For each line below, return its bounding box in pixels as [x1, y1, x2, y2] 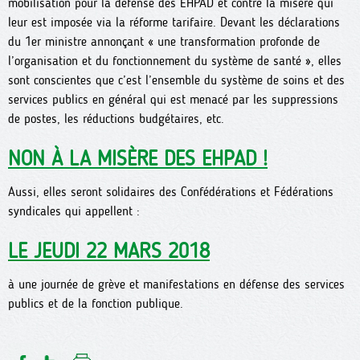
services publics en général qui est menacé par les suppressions [8, 92, 338, 107]
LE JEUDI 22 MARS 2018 [8, 239, 210, 264]
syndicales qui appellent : [8, 203, 140, 219]
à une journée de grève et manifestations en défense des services [8, 276, 345, 292]
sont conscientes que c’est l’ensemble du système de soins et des [8, 72, 345, 88]
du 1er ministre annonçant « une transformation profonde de [8, 34, 320, 49]
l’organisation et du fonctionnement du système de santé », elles [8, 53, 342, 68]
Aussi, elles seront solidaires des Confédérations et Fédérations [8, 184, 333, 199]
